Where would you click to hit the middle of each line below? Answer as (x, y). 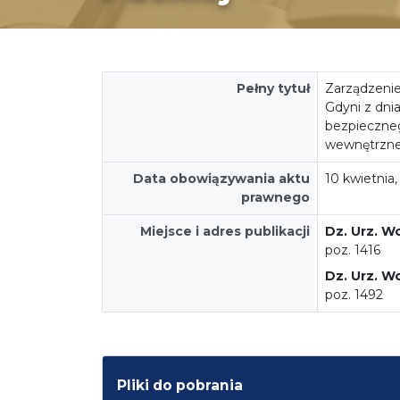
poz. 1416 (353, 250)
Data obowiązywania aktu (221, 178)
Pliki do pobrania (180, 385)
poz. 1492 (354, 294)
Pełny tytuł (273, 88)
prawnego (275, 197)
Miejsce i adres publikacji (225, 231)
